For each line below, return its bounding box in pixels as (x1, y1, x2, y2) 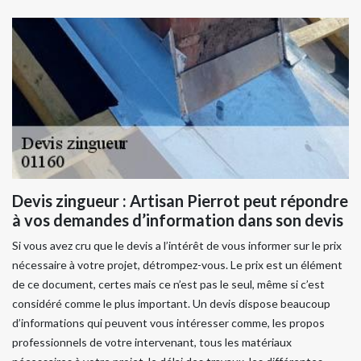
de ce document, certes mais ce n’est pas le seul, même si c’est (12, 277, 325, 291)
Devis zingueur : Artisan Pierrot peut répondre (12, 191, 348, 210)
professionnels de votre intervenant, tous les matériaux (12, 335, 292, 349)
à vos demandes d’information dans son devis (12, 210, 343, 230)
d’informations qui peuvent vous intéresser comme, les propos (12, 316, 325, 330)
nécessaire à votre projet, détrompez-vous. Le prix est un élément (12, 258, 342, 272)
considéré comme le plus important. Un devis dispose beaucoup (12, 297, 330, 310)
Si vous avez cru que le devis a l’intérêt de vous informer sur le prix (12, 239, 342, 252)
